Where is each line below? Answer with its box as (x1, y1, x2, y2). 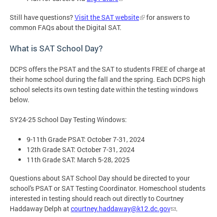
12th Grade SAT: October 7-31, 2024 (27, 144, 135, 154)
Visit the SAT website (75, 12, 139, 22)
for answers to (145, 12, 190, 22)
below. (10, 94, 30, 104)
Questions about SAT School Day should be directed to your (10, 173, 190, 183)
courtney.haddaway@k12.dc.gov (71, 204, 170, 214)
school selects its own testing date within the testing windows (10, 84, 198, 94)
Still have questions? (10, 12, 75, 22)
